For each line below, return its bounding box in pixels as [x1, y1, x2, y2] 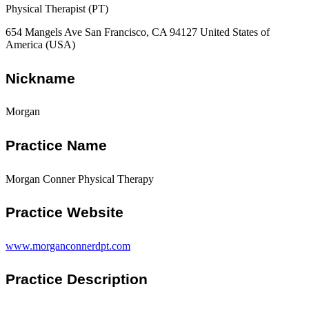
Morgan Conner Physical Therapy [6, 172, 154, 185]
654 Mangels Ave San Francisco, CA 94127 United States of [6, 26, 270, 38]
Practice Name [6, 137, 107, 153]
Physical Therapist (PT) [6, 2, 108, 14]
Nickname [6, 70, 75, 86]
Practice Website [6, 204, 123, 221]
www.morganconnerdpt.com [6, 239, 130, 252]
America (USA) [6, 38, 75, 50]
